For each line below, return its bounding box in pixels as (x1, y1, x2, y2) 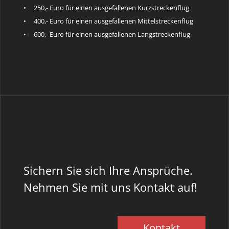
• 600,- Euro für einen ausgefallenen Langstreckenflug (23, 30, 190, 39)
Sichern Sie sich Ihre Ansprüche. (23, 163, 193, 178)
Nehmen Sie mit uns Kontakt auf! (23, 179, 197, 195)
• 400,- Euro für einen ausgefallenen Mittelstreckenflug (23, 16, 193, 26)
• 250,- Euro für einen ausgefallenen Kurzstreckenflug (23, 3, 189, 12)
